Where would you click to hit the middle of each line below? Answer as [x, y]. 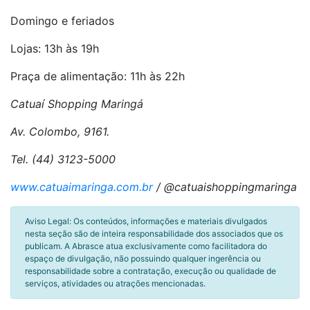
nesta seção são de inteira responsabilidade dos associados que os [154, 234]
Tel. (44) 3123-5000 [63, 159]
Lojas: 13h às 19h [55, 48]
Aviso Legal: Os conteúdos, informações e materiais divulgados [146, 221]
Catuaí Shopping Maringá [77, 104]
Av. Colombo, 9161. [60, 131]
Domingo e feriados [62, 21]
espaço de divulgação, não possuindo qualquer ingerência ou [143, 258]
